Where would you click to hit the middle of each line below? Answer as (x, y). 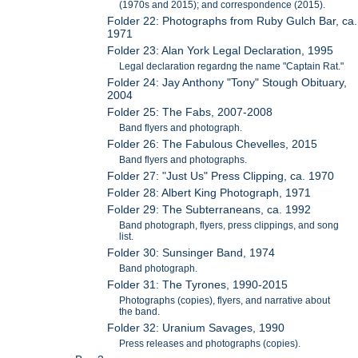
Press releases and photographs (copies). (210, 343)
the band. (140, 311)
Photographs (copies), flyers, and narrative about (225, 300)
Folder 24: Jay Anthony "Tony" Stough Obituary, (227, 82)
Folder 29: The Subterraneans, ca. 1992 (209, 209)
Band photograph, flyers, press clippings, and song (229, 225)
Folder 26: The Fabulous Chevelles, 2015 (213, 143)
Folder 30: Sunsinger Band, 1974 (191, 252)
